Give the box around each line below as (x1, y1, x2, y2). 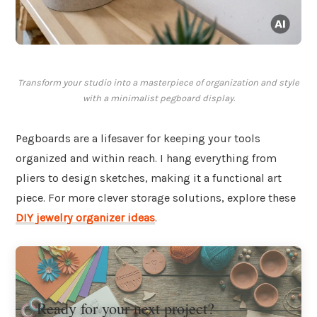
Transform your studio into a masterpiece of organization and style (18, 77, 299, 88)
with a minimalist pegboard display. (82, 93, 235, 104)
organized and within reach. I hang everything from (16, 151, 277, 166)
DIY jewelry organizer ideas (16, 211, 155, 225)
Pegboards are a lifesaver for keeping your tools (16, 132, 260, 146)
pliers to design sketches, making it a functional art (16, 171, 282, 185)
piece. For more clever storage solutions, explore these (16, 191, 296, 205)
